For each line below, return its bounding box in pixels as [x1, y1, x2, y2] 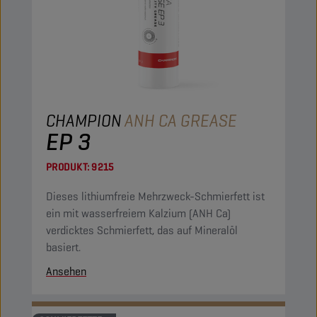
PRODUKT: [46, 161, 89, 173]
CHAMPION [46, 110, 122, 132]
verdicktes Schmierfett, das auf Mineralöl [46, 223, 238, 238]
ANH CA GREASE [125, 110, 237, 132]
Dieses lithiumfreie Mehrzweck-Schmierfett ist [46, 189, 265, 204]
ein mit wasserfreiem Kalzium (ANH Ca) [46, 206, 231, 221]
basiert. [46, 240, 81, 255]
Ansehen [46, 264, 86, 279]
